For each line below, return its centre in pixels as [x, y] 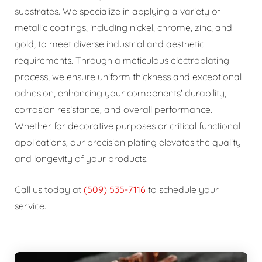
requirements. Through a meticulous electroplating [122, 60]
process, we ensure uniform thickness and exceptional [128, 77]
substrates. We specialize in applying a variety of [118, 11]
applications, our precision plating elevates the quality [128, 142]
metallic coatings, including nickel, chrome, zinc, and [123, 27]
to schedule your [182, 189]
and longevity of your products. [81, 158]
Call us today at [49, 189]
